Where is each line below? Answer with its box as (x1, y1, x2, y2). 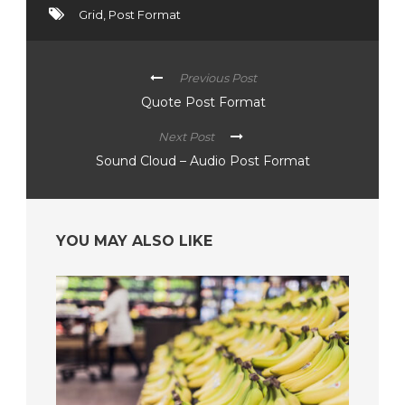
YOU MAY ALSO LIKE (56, 231, 212, 250)
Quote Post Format (140, 93, 266, 110)
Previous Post (178, 70, 257, 85)
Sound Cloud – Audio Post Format (95, 152, 310, 169)
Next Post (157, 128, 214, 144)
